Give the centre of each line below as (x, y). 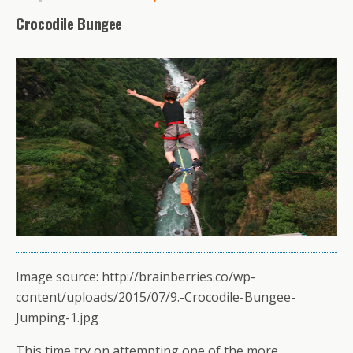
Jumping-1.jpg (57, 318)
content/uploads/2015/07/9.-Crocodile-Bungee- (156, 297)
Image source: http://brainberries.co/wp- (136, 277)
